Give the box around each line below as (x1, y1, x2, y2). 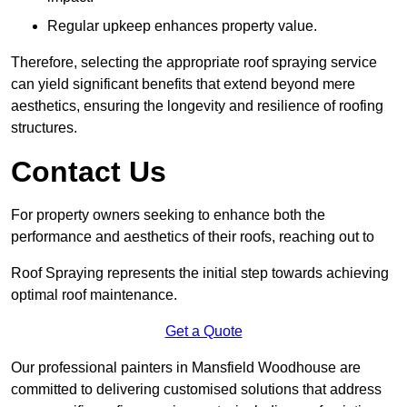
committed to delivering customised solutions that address (11, 382, 382, 398)
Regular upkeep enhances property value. (47, 18, 317, 35)
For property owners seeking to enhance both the (11, 207, 325, 223)
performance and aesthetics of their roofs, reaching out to (11, 229, 374, 245)
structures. (11, 120, 77, 136)
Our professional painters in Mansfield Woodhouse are (11, 360, 361, 376)
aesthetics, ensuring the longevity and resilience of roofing (11, 98, 383, 114)
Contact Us (11, 155, 166, 189)
